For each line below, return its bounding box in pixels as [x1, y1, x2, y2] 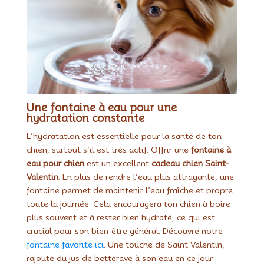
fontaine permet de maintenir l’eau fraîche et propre [26, 185, 233, 195]
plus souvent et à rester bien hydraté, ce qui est [26, 212, 215, 222]
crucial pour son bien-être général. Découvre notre [26, 226, 223, 236]
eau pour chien [26, 158, 84, 168]
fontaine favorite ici [26, 239, 104, 249]
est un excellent [84, 158, 151, 168]
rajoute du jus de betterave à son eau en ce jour [26, 253, 213, 263]
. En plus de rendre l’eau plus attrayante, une [58, 171, 234, 181]
